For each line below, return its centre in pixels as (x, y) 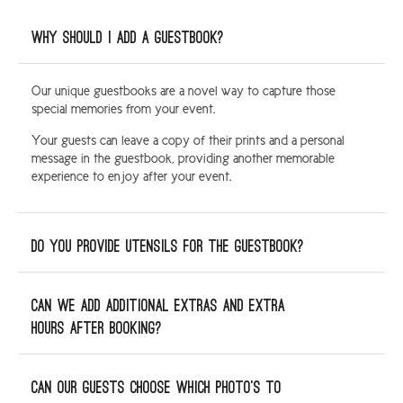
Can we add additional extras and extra (158, 306)
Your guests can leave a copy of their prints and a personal (188, 141)
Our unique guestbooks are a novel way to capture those (184, 91)
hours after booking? (97, 329)
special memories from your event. (123, 109)
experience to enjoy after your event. (131, 177)
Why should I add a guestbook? (128, 38)
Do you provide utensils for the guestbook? (168, 247)
